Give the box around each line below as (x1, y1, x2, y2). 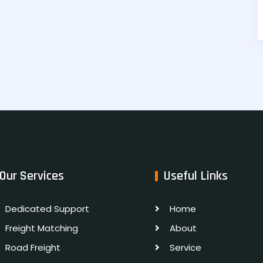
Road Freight (5, 241, 60, 254)
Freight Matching (5, 221, 78, 234)
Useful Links (164, 167, 228, 184)
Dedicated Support (5, 202, 89, 215)
